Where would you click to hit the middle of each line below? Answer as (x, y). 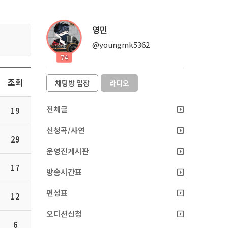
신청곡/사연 (66, 130)
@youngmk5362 (121, 45)
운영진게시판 (68, 151)
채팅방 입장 (72, 83)
